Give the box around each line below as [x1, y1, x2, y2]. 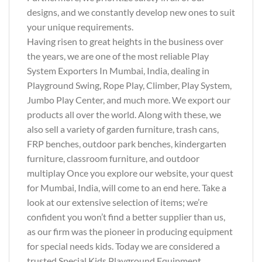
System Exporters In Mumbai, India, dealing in [27, 65, 209, 77]
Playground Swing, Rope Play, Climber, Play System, [27, 80, 232, 91]
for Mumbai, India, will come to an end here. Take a [27, 182, 226, 194]
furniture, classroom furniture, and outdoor [27, 153, 199, 164]
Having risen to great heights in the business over [27, 36, 223, 47]
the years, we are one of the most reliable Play [27, 50, 209, 62]
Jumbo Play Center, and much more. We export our [27, 94, 230, 106]
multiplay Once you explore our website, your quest [27, 167, 233, 179]
